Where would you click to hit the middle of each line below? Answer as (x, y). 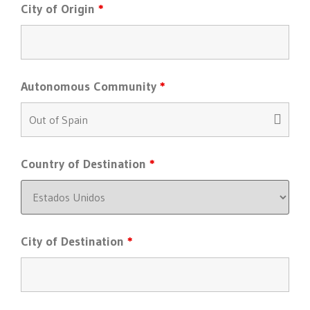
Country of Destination (85, 164)
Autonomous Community (90, 86)
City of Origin (60, 9)
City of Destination (74, 241)
